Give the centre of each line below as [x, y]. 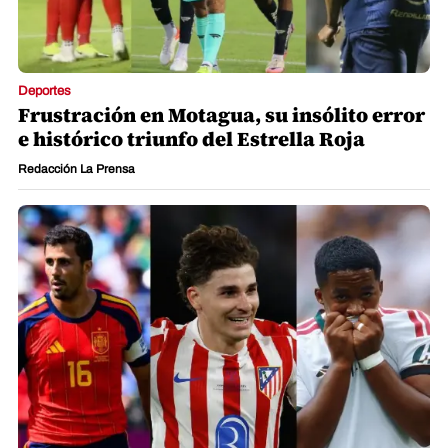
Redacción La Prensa [76, 169]
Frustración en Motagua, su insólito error [221, 115]
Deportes [44, 91]
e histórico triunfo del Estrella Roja [191, 139]
